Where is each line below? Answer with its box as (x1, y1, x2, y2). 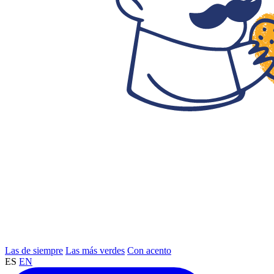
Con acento (127, 245, 171, 256)
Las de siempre (5, 245, 63, 256)
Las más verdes (65, 245, 125, 256)
